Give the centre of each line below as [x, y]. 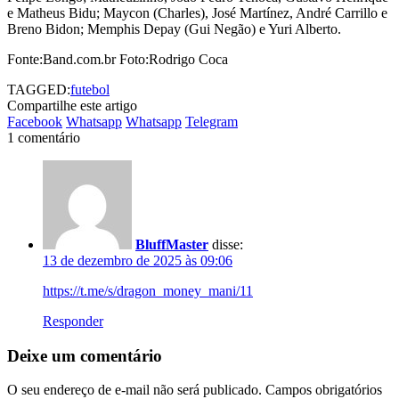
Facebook [35, 121]
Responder [73, 321]
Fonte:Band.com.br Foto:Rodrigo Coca [118, 59]
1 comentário [44, 137]
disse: [228, 244]
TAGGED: [39, 89]
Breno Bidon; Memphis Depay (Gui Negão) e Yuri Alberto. [174, 28]
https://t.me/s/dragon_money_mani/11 [148, 290]
